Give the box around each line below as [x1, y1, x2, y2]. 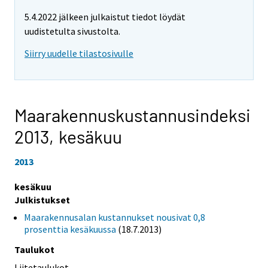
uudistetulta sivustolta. [25, 25, 120, 38]
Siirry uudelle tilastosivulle [25, 47, 133, 60]
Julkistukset [14, 193, 70, 206]
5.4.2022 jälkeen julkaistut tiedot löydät [25, 11, 185, 23]
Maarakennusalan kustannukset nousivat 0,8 [24, 211, 205, 223]
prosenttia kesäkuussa [24, 223, 116, 235]
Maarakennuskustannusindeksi [14, 104, 251, 126]
